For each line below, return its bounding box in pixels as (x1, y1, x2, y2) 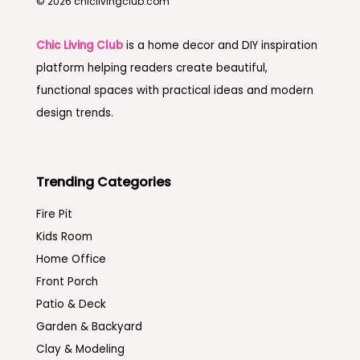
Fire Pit (35, 206, 72, 222)
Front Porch (35, 273, 98, 289)
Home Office (35, 251, 106, 267)
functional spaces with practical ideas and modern (35, 82, 313, 98)
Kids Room (35, 228, 92, 244)
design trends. (35, 104, 113, 121)
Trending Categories (35, 172, 171, 191)
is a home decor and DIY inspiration (122, 37, 317, 53)
